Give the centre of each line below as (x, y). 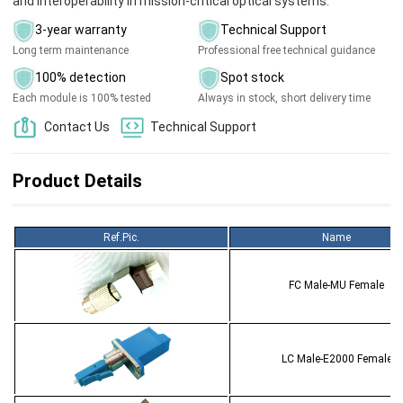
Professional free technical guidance (286, 50)
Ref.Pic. (121, 238)
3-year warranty (81, 30)
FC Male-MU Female (336, 286)
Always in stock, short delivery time (284, 98)
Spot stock (252, 78)
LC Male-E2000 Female (336, 359)
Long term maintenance (71, 50)
